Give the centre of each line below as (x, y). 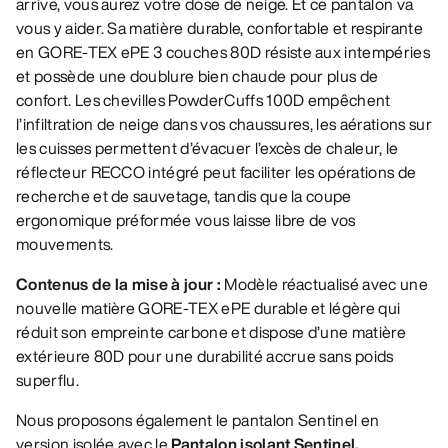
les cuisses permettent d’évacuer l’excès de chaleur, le (207, 148)
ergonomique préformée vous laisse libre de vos (186, 220)
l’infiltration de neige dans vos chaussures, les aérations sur (224, 124)
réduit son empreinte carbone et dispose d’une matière (211, 332)
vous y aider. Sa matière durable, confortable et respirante (219, 28)
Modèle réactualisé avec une (326, 284)
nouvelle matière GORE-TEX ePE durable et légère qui (208, 308)
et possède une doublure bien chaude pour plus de (197, 76)
